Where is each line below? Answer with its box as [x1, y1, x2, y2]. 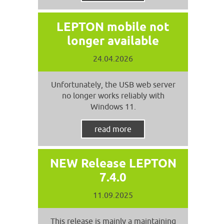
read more [94, 124, 131, 133]
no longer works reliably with [61, 91, 164, 100]
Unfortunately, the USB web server [50, 80, 175, 89]
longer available [67, 33, 159, 48]
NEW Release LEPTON [49, 156, 176, 170]
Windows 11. [90, 102, 136, 111]
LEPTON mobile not [56, 19, 169, 34]
